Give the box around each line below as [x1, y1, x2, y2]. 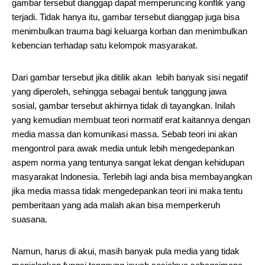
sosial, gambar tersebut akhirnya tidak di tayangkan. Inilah [12, 101, 235, 111]
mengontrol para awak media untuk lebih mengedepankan [12, 143, 234, 153]
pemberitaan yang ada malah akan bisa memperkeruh [12, 200, 220, 210]
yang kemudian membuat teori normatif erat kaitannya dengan [12, 115, 250, 125]
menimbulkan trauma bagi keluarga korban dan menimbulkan [12, 26, 247, 36]
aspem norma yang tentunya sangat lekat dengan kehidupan [12, 157, 244, 167]
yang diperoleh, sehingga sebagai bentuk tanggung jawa [12, 86, 227, 96]
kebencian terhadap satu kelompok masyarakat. [12, 40, 198, 50]
